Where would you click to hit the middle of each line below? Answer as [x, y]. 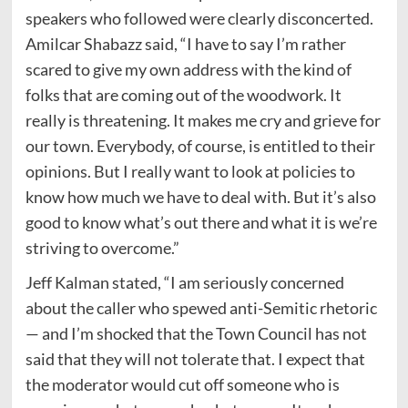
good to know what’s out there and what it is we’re [201, 222]
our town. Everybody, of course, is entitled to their [200, 145]
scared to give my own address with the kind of [188, 69]
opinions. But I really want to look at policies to [190, 171]
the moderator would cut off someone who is [182, 384]
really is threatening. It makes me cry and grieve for [203, 120]
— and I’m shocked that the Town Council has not [196, 333]
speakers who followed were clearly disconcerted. [199, 18]
